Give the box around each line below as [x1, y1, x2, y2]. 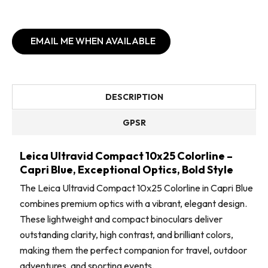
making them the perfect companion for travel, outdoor [20, 244, 247, 257]
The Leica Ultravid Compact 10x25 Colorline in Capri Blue [20, 182, 253, 194]
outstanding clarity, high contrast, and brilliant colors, [20, 229, 233, 241]
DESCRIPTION [105, 92, 163, 103]
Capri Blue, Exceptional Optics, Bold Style [20, 163, 233, 177]
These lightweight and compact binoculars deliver [20, 213, 223, 226]
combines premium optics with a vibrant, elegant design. [20, 197, 247, 210]
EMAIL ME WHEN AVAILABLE [31, 35, 156, 47]
